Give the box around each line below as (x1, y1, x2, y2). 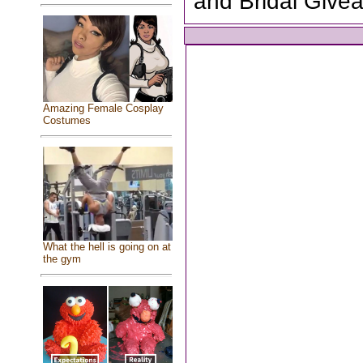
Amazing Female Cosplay (42, 101, 164, 114)
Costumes (42, 113, 91, 126)
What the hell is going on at (42, 240, 171, 253)
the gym (42, 252, 81, 265)
